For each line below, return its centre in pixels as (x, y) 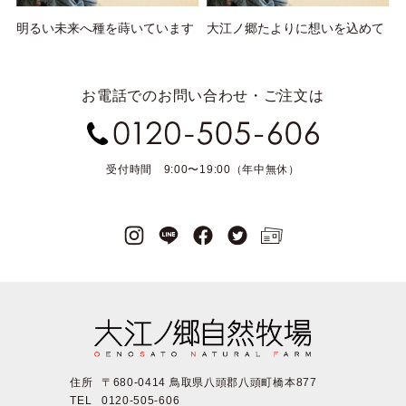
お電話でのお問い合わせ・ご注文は (203, 96)
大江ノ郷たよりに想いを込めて (296, 29)
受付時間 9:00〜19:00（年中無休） (203, 170)
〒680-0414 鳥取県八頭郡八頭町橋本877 (209, 382)
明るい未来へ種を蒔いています (105, 29)
